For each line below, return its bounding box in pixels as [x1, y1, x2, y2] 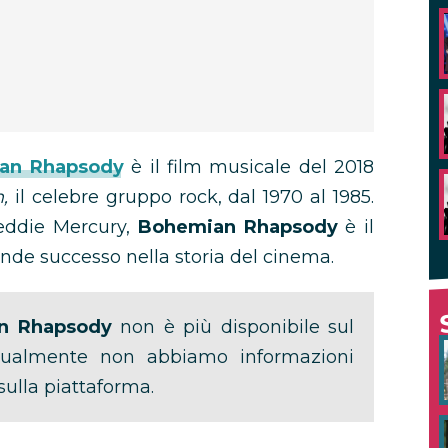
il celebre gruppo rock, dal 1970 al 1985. [15, 186, 375, 208]
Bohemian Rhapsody [137, 216, 346, 238]
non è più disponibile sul [111, 316, 354, 338]
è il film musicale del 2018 [131, 156, 375, 178]
